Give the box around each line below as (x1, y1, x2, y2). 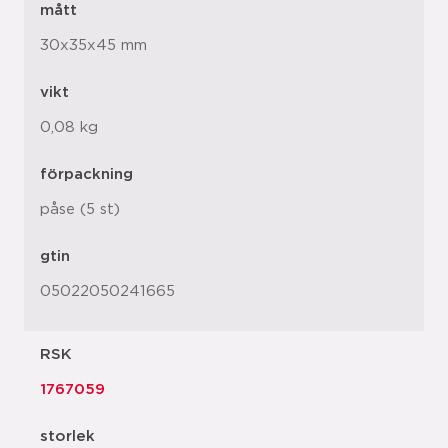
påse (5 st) (40, 202, 120, 217)
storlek (40, 429, 95, 444)
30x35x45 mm (40, 38, 147, 53)
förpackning (40, 167, 133, 182)
